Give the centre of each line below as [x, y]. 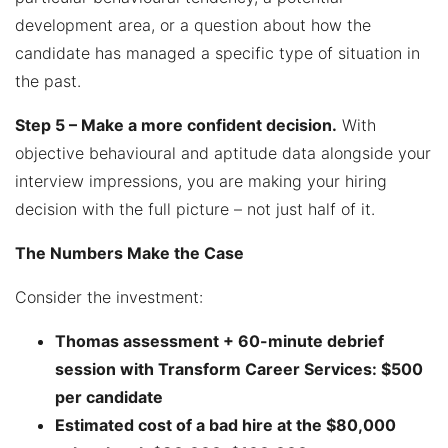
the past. [48, 80]
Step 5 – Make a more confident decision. [176, 124]
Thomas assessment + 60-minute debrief [219, 340]
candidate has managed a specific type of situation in [217, 52]
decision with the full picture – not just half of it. [195, 208]
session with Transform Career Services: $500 [239, 368]
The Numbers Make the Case [129, 252]
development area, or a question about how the [193, 24]
